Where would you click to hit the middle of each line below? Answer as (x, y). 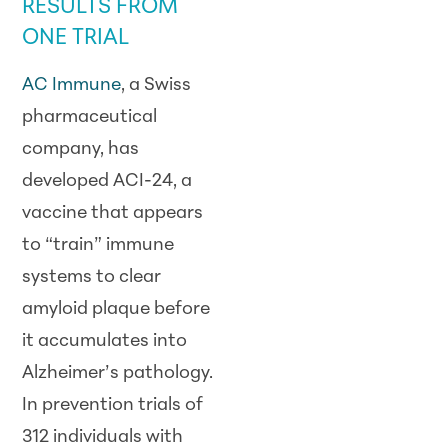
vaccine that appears (113, 214)
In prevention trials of (113, 406)
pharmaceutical (90, 118)
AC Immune (72, 86)
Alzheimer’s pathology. (118, 374)
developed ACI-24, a (107, 182)
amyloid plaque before (116, 310)
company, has (81, 150)
